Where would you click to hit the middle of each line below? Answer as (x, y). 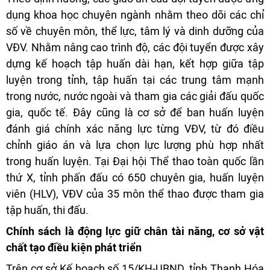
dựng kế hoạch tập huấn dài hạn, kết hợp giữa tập (135, 63)
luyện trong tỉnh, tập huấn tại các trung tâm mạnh (135, 80)
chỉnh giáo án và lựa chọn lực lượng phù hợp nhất (135, 145)
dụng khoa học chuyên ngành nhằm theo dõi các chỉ (135, 14)
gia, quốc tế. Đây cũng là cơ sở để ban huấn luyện (135, 112)
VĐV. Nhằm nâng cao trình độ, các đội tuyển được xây (135, 47)
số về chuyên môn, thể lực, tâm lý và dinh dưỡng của (135, 31)
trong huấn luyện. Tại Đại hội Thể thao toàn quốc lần (135, 161)
